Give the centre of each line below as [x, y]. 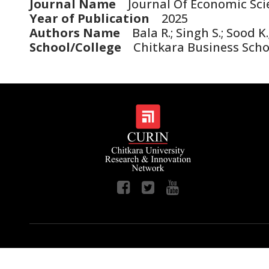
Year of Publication [89, 18]
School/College [75, 47]
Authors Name [74, 33]
